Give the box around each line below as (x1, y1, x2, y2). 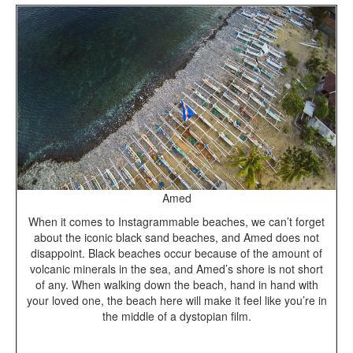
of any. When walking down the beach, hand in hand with (35, 276, 318, 292)
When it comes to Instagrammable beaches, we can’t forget (28, 213, 325, 229)
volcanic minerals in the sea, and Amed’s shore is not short (30, 260, 323, 277)
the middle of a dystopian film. (102, 307, 251, 324)
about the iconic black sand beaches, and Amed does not (34, 229, 319, 245)
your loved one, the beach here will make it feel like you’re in (26, 292, 327, 308)
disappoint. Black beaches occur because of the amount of (31, 244, 322, 261)
